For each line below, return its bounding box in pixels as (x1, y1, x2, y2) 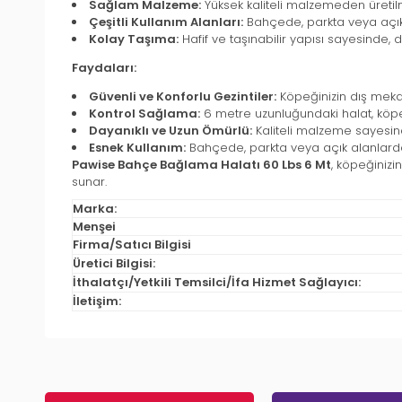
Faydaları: (72, 59, 136, 77)
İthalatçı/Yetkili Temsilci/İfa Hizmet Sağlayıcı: (73, 274, 361, 292)
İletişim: (73, 293, 121, 310)
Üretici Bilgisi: (73, 255, 155, 273)
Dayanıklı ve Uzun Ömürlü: (89, 122, 252, 140)
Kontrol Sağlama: (89, 105, 200, 123)
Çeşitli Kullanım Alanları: (89, 13, 243, 31)
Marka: (73, 200, 117, 218)
